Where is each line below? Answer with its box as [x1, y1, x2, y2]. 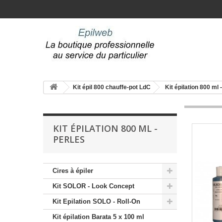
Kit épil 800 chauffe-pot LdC [73, 84, 151, 91]
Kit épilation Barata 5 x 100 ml [53, 213, 144, 221]
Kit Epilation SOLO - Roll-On [53, 198, 140, 205]
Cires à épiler [53, 167, 93, 174]
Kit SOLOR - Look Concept [53, 182, 134, 190]
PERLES [53, 133, 85, 145]
